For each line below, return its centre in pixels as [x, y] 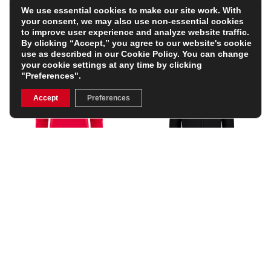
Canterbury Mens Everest [202, 171]
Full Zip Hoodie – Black [198, 183]
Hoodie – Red [45, 183]
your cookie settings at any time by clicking [112, 65]
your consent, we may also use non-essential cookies [132, 21]
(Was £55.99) [71, 195]
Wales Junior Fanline [60, 171]
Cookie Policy [149, 54]
